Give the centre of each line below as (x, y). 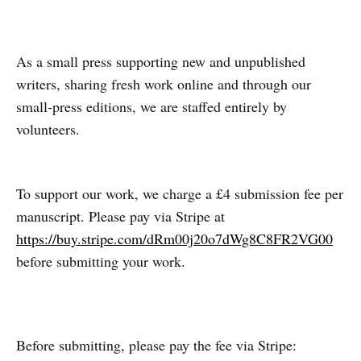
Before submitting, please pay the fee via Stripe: (156, 344)
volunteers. (48, 129)
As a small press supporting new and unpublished (161, 61)
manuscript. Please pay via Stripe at (120, 216)
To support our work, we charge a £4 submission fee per (180, 193)
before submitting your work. (101, 261)
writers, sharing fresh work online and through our (164, 83)
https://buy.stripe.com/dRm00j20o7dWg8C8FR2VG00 (174, 238)
